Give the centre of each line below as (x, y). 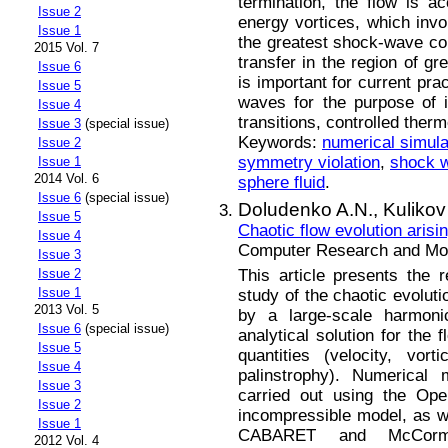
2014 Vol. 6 (66, 179)
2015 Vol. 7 (66, 48)
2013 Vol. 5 (66, 310)
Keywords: (280, 142)
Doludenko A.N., (310, 210)
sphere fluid (281, 182)
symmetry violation (309, 162)
